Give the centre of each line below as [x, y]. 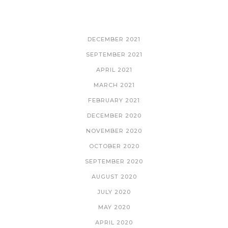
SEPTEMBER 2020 [114, 162]
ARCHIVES [114, 18]
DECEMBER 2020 [114, 116]
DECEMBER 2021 [114, 39]
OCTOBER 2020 [114, 146]
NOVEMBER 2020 [114, 131]
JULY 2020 [114, 192]
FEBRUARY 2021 [114, 101]
